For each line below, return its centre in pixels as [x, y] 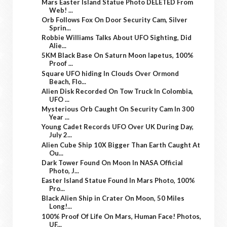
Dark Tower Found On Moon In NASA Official [112, 162]
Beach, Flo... [68, 81]
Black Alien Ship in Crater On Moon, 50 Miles [113, 198]
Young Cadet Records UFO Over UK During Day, [118, 127]
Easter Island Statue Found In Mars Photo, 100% [119, 181]
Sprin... [60, 28]
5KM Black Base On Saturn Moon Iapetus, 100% [118, 55]
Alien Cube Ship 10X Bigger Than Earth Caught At [121, 145]
